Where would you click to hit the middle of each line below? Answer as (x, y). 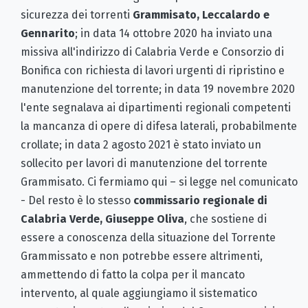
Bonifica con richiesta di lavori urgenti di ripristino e (153, 70)
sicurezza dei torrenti (77, 14)
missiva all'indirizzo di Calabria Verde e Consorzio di (152, 52)
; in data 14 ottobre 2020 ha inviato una (174, 33)
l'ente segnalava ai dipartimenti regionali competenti (156, 107)
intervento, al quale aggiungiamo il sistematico (139, 293)
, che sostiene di (225, 219)
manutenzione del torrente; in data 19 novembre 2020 (158, 89)
